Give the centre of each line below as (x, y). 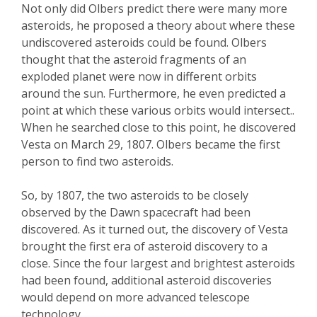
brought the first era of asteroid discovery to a (144, 247)
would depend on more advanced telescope (136, 298)
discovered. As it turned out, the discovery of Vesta (155, 230)
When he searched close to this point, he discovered (158, 128)
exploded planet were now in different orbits (139, 77)
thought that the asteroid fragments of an (134, 60)
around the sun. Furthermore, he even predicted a (154, 94)
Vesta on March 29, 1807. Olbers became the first (151, 145)
